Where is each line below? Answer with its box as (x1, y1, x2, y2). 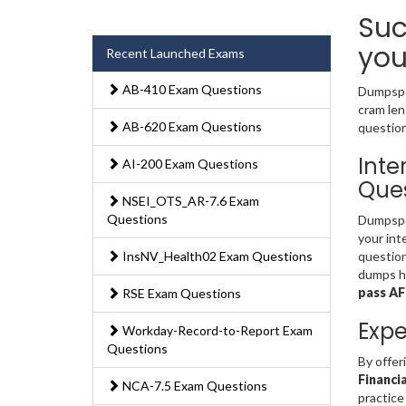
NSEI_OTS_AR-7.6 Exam (120, 193, 259, 209)
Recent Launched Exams (106, 45, 245, 62)
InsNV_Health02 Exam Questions (120, 248, 313, 265)
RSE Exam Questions (120, 285, 241, 302)
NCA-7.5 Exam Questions (120, 378, 267, 394)
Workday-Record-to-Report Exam (120, 323, 313, 339)
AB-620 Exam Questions (120, 119, 262, 135)
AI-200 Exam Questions (120, 156, 258, 172)
